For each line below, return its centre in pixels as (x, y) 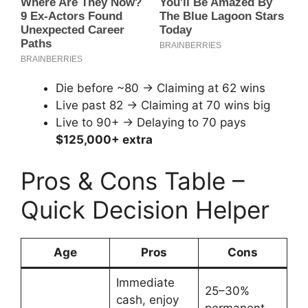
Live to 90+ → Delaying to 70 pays (151, 123)
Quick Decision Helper (145, 209)
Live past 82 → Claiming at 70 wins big (163, 106)
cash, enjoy (147, 299)
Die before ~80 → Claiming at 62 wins (161, 88)
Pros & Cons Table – (133, 180)
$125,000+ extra (104, 140)
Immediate (145, 282)
